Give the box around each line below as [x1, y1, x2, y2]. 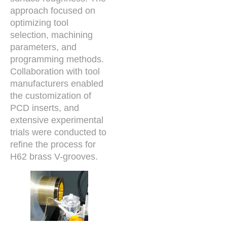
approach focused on [10, 5, 95, 16]
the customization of [10, 90, 91, 101]
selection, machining [10, 29, 93, 40]
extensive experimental [10, 115, 103, 125]
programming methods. [10, 54, 104, 64]
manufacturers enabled [10, 78, 103, 89]
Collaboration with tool [10, 66, 100, 77]
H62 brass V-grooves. [10, 151, 98, 162]
